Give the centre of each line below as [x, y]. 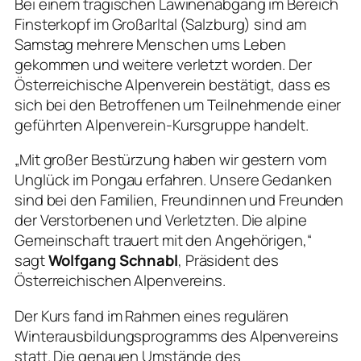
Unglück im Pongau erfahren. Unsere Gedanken [173, 180]
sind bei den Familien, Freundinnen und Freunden [179, 200]
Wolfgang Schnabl [113, 261]
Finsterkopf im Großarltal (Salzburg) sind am [160, 24]
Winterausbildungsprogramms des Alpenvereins [176, 336]
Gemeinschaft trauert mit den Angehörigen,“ [163, 241]
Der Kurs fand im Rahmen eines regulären [152, 315]
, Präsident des [228, 261]
